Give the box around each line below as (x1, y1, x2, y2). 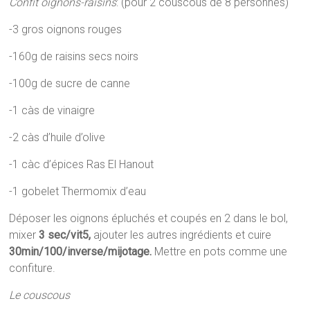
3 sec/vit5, (39, 228, 94, 242)
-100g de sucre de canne (9, 77, 131, 91)
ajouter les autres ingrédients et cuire (93, 228, 272, 242)
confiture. (9, 262, 56, 275)
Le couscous (9, 289, 71, 302)
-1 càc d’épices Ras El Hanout (9, 158, 154, 172)
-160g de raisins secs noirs (9, 50, 139, 64)
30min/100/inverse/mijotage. (9, 245, 152, 259)
